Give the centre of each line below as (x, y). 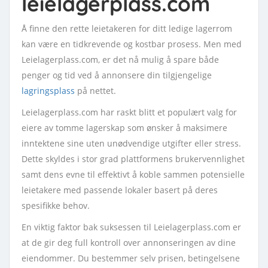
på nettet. (95, 91)
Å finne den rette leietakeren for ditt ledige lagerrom (127, 28)
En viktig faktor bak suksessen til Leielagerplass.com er (131, 227)
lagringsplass (48, 91)
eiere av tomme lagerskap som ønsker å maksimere (124, 128)
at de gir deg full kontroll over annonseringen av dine (129, 243)
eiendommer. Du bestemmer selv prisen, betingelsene (131, 258)
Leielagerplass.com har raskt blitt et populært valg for (129, 112)
